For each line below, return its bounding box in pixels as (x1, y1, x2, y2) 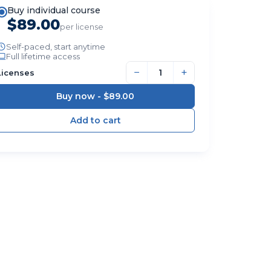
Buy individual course (7, 4, 100, 16)
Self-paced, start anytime (5, 41, 105, 51)
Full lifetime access (5, 51, 80, 61)
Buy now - (56, 90, 104, 102)
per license (59, 21, 103, 31)
